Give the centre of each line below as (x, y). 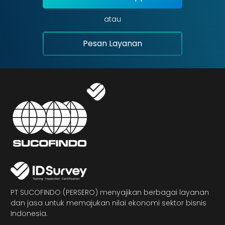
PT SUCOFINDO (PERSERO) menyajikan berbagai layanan (110, 193)
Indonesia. (29, 214)
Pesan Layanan (113, 44)
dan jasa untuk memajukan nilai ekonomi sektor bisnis (108, 203)
